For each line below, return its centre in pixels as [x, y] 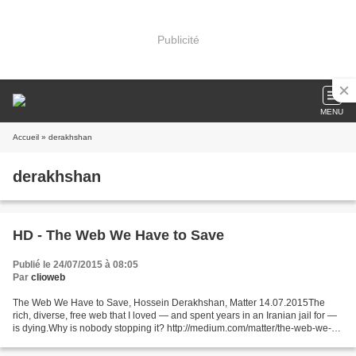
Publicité [178, 39]
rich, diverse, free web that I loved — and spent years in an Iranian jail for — [175, 315]
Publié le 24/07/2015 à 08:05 [75, 265]
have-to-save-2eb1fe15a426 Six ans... [95, 341]
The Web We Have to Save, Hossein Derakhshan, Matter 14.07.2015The [169, 303]
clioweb [48, 277]
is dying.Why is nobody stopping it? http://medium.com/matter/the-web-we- [172, 328]
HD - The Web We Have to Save [118, 235]
